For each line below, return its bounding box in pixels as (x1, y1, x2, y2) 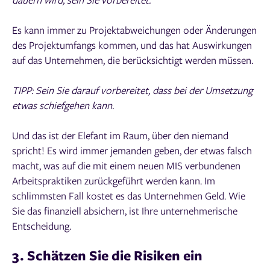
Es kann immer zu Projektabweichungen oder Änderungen (12, 22, 257, 37)
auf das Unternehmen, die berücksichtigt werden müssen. (12, 52, 253, 67)
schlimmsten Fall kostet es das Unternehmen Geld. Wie (12, 189, 245, 203)
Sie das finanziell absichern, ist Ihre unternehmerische (12, 204, 237, 218)
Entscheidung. (12, 219, 71, 233)
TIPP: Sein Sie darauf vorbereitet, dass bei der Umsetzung (12, 83, 253, 97)
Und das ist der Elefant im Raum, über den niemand (12, 128, 228, 143)
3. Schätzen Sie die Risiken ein (12, 246, 202, 265)
